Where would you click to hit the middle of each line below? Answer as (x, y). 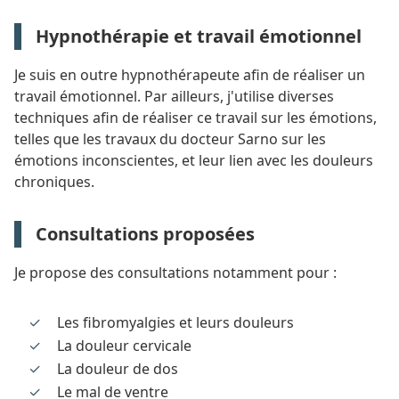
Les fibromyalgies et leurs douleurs (175, 322)
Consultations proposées (145, 234)
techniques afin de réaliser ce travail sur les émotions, (195, 118)
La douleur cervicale (124, 346)
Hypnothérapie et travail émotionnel (199, 36)
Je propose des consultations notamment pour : (175, 273)
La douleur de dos (118, 369)
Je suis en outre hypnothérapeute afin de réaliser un (190, 75)
